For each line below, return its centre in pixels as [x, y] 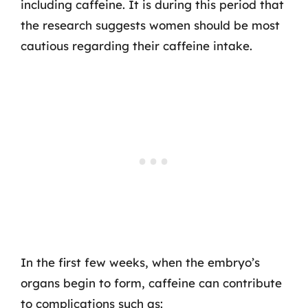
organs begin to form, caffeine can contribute [151, 283]
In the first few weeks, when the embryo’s [140, 262]
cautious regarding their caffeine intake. [136, 45]
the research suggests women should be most [150, 25]
